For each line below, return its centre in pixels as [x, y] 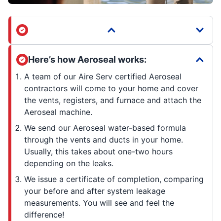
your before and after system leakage [95, 191]
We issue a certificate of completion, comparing [114, 179]
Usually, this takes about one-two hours [98, 151]
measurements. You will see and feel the [99, 203]
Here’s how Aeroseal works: [87, 59]
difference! [44, 214]
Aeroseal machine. [58, 112]
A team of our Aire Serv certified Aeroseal [103, 76]
